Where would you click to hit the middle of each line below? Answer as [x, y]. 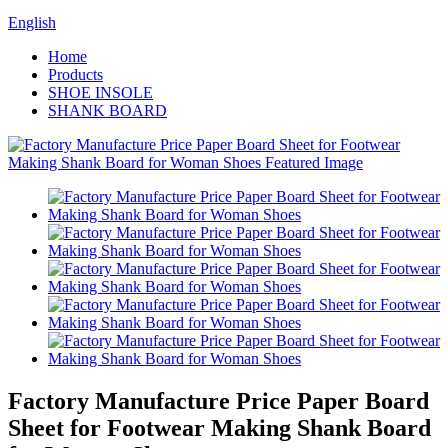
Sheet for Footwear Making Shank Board [219, 427]
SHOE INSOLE [100, 92]
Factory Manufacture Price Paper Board [218, 400]
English [32, 22]
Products [75, 74]
